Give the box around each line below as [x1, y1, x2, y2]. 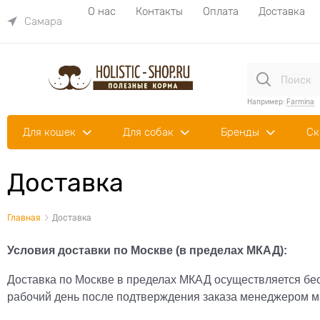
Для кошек [23, 126, 76, 138]
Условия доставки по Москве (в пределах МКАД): [7, 244, 287, 256]
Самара [24, 16, 62, 27]
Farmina [286, 97, 314, 106]
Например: [247, 97, 286, 106]
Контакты [136, 5, 183, 17]
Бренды [221, 126, 259, 138]
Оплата [203, 5, 239, 17]
